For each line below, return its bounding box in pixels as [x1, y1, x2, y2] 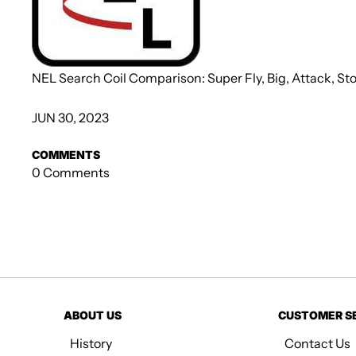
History [70, 335, 112, 351]
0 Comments [32, 164, 110, 180]
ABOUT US [64, 308, 122, 322]
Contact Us [284, 335, 350, 351]
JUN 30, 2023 [32, 110, 109, 126]
